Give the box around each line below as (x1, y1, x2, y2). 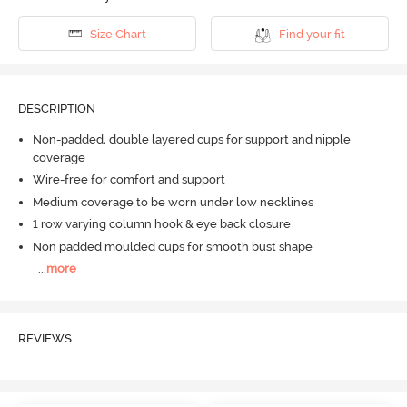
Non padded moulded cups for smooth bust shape (32, 239, 313, 253)
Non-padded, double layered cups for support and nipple (32, 132, 351, 146)
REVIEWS (17, 331, 72, 345)
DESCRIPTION (17, 102, 95, 116)
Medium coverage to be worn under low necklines (32, 194, 313, 209)
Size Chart (89, 26, 146, 41)
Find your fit (278, 26, 345, 41)
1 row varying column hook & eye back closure (32, 217, 291, 232)
